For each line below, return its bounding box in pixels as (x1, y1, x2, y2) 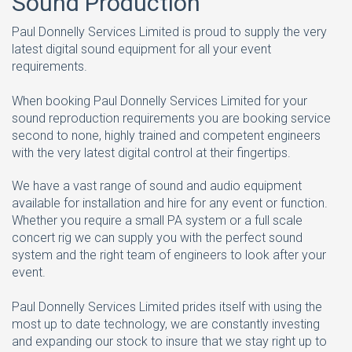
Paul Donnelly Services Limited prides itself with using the (12, 299, 322, 314)
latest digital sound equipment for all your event (12, 42, 271, 57)
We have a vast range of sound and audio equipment (12, 178, 302, 193)
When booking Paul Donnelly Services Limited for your (12, 93, 307, 108)
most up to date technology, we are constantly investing (12, 317, 320, 332)
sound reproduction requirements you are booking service (12, 111, 331, 126)
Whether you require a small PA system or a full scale (12, 213, 302, 228)
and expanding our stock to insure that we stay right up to (12, 334, 327, 349)
